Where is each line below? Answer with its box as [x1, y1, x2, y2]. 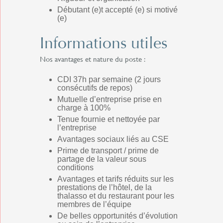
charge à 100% [57, 104, 111, 112]
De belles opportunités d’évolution [57, 212, 178, 220]
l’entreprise [57, 123, 97, 132]
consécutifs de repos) [57, 84, 132, 92]
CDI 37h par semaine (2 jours [57, 75, 161, 84]
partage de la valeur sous [57, 155, 146, 163]
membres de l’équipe [57, 200, 131, 209]
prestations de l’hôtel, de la [57, 183, 152, 192]
